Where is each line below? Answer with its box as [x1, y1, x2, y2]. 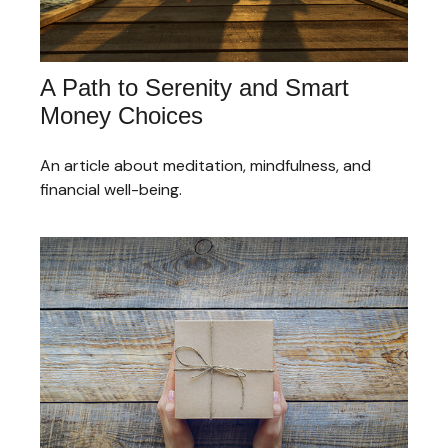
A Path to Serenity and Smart [40, 74, 349, 102]
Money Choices [40, 102, 203, 130]
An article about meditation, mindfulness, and [40, 155, 371, 177]
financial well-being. [40, 179, 182, 201]
